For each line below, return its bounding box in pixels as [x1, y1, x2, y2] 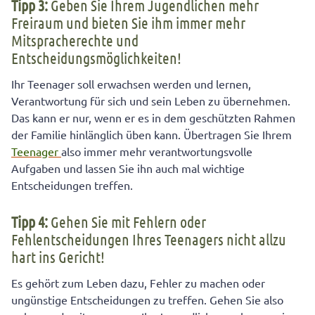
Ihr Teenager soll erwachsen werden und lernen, [11, 77, 251, 91]
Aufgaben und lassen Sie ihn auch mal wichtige [11, 161, 245, 176]
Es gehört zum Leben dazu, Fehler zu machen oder [11, 276, 265, 290]
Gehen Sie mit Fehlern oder [48, 212, 206, 231]
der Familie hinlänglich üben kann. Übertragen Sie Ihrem [11, 127, 292, 142]
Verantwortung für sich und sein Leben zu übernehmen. [11, 94, 290, 108]
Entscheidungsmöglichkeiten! [11, 49, 181, 67]
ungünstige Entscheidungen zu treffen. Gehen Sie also [11, 292, 283, 307]
